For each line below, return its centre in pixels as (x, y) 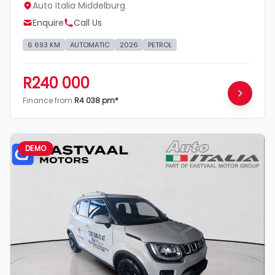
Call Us (88, 22)
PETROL (160, 45)
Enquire (48, 22)
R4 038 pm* (96, 100)
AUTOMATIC (90, 45)
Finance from (48, 100)
